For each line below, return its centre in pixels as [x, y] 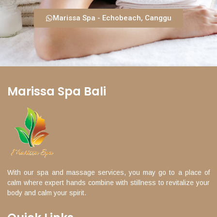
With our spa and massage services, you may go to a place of [108, 172]
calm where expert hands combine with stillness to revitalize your [108, 183]
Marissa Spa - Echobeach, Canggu [112, 18]
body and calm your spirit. [47, 193]
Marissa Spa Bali [57, 92]
